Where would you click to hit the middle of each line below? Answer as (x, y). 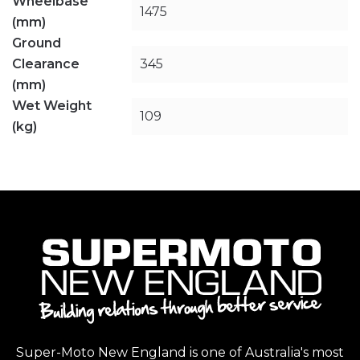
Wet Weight (52, 105)
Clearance (46, 63)
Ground (37, 43)
